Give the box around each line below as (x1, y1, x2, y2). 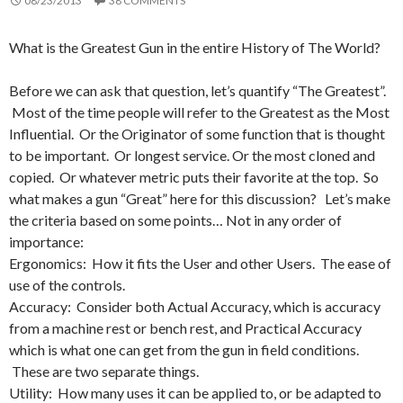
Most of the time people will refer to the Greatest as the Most (9, 103, 390, 121)
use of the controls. (9, 276, 125, 294)
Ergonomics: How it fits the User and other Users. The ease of (9, 255, 391, 273)
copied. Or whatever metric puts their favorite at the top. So (9, 168, 379, 186)
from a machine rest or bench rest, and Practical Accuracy (9, 319, 362, 337)
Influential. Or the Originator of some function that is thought (9, 125, 385, 143)
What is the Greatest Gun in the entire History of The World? (9, 39, 381, 57)
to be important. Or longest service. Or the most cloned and (9, 147, 375, 165)
